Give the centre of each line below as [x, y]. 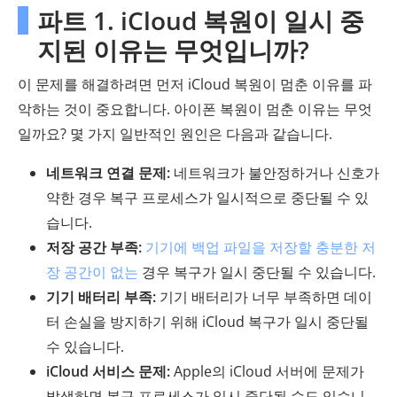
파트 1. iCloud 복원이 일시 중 [201, 21]
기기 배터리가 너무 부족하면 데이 [264, 297]
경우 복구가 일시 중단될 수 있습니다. [257, 272]
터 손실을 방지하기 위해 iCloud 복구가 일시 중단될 [207, 322]
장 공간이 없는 [92, 272]
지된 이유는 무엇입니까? [173, 50]
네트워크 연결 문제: [108, 173]
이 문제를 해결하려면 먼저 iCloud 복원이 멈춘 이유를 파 [195, 85]
